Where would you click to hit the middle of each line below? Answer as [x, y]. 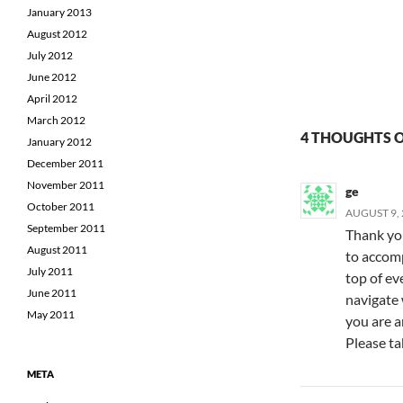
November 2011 [66, 185]
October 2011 [61, 207]
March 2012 [56, 121]
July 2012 [50, 56]
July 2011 [50, 272]
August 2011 [57, 250]
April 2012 [52, 99]
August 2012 [57, 34]
